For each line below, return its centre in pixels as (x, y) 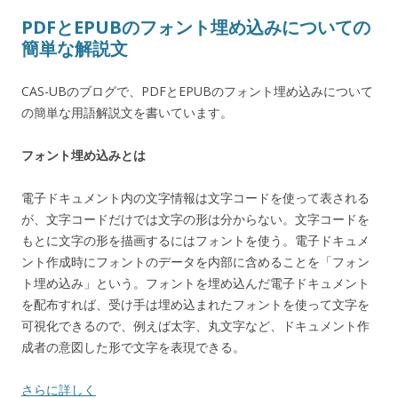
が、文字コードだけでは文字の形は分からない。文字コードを (195, 219)
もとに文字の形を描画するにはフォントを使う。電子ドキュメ (195, 240)
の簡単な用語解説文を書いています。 (127, 112)
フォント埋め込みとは (84, 155)
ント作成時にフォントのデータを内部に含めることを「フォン (195, 261)
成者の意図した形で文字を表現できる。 (133, 346)
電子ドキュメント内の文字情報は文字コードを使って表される (195, 197)
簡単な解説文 (75, 48)
